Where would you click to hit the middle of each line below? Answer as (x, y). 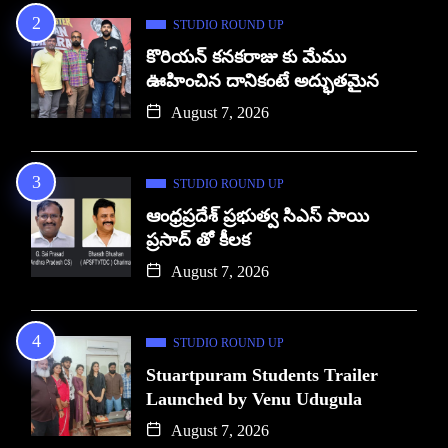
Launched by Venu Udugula (254, 398)
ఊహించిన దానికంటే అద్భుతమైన (262, 80)
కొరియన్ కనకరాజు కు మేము (246, 56)
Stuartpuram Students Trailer (262, 374)
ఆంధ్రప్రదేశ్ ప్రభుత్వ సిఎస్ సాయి (257, 215)
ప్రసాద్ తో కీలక (198, 239)
